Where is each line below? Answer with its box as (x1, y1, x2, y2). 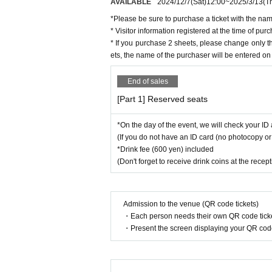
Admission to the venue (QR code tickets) (123, 200, 259, 208)
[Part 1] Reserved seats (117, 94, 208, 104)
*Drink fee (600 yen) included (117, 145, 214, 154)
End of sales (127, 77, 168, 86)
